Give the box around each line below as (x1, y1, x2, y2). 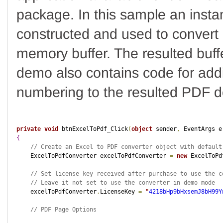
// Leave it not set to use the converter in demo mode (30, 179, 215, 186)
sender (152, 125, 177, 132)
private (16, 125, 41, 132)
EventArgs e (180, 125, 222, 132)
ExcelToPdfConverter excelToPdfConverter (16, 152, 170, 159)
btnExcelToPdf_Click (58, 125, 128, 132)
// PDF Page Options (30, 206, 97, 213)
